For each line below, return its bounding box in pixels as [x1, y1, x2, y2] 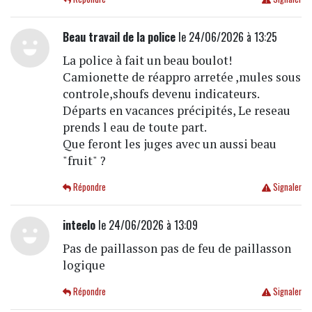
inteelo [62, 217, 95, 234]
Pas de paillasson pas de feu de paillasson [62, 240, 291, 257]
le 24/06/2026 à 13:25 [175, 29, 277, 46]
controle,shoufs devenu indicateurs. [62, 86, 260, 102]
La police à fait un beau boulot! [62, 52, 232, 69]
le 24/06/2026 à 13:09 [95, 217, 198, 234]
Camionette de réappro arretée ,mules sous [62, 69, 301, 86]
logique [62, 257, 105, 274]
